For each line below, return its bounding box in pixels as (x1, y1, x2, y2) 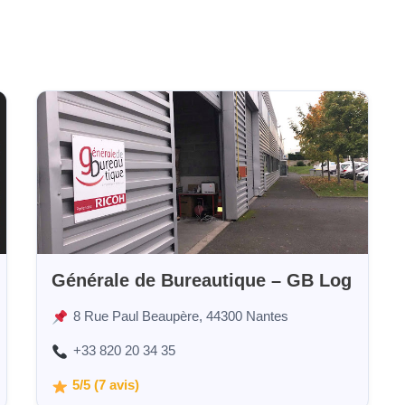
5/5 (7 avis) (72, 378, 140, 393)
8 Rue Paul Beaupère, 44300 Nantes (72, 308, 288, 325)
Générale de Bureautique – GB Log (52, 270, 352, 291)
